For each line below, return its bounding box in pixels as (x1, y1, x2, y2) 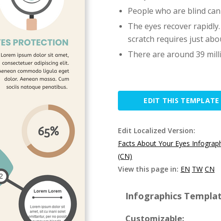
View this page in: (118, 164, 181, 174)
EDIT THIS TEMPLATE (144, 96, 220, 105)
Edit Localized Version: (118, 126, 195, 135)
